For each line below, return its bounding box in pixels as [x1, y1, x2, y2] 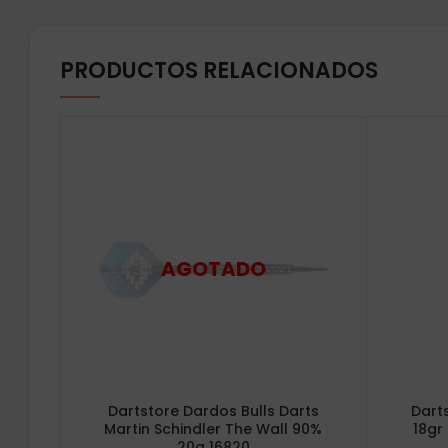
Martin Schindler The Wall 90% [104, 418, 323, 439]
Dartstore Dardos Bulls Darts [107, 400, 319, 421]
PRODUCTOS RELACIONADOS [60, 55, 378, 86]
